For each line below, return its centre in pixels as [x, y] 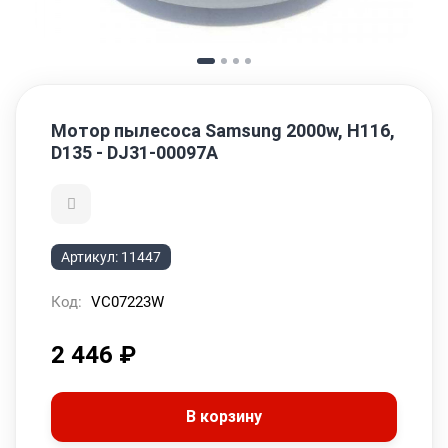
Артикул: [91, 257]
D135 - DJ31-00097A [134, 152]
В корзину [224, 416]
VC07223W [127, 302]
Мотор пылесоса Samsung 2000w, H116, [223, 130]
